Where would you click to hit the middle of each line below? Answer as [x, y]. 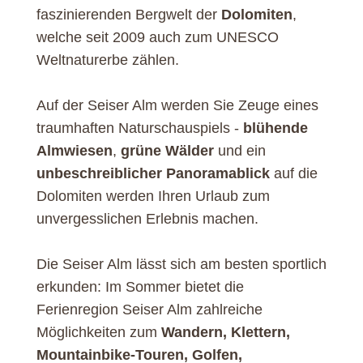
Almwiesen [74, 150]
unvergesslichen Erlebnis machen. [147, 218]
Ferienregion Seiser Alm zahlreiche [149, 309]
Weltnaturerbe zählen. [107, 60]
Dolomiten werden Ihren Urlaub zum [153, 196]
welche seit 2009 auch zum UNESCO [157, 37]
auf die [293, 173]
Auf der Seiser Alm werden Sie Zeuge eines [177, 105]
